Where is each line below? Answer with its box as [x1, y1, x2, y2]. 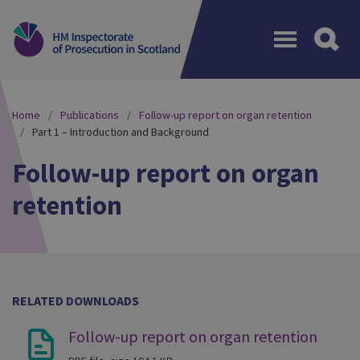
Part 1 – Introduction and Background [32, 125, 209, 139]
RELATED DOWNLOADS [12, 292, 139, 309]
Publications [60, 108, 119, 122]
